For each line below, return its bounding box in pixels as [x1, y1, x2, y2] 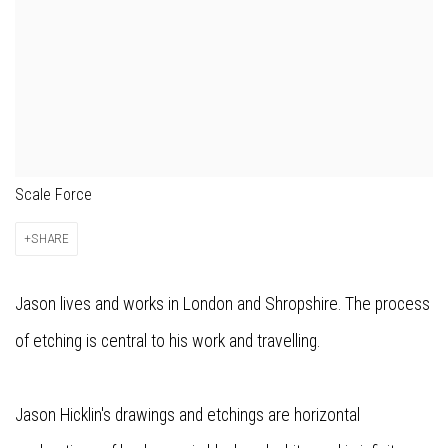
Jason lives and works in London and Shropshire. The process [15, 294, 430, 315]
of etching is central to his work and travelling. [15, 331, 320, 352]
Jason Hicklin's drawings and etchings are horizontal [15, 405, 360, 426]
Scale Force [15, 185, 92, 205]
